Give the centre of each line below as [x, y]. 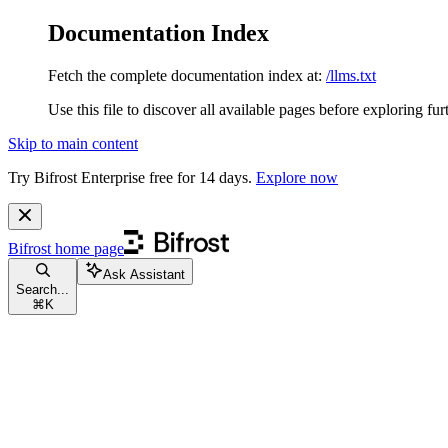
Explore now [297, 177]
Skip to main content [73, 143]
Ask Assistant [144, 274]
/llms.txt [351, 75]
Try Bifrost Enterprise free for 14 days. [132, 177]
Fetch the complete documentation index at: [185, 75]
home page [87, 248]
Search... [42, 289]
